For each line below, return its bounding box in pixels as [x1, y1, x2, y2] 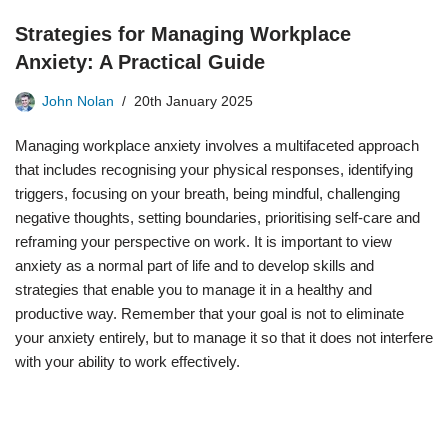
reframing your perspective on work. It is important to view [15, 233, 392, 250]
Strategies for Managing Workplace [15, 23, 351, 45]
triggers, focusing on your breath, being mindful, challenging [15, 185, 400, 202]
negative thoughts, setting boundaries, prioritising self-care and [15, 209, 420, 226]
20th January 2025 [134, 94, 253, 109]
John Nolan [42, 94, 114, 109]
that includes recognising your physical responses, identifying [15, 161, 413, 178]
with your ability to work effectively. [15, 353, 240, 370]
